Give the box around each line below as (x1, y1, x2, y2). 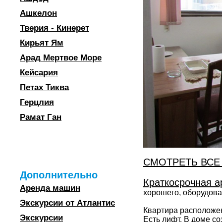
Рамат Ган (20, 112, 61, 122)
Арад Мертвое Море (20, 53, 102, 62)
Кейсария (20, 68, 58, 77)
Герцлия (20, 98, 54, 107)
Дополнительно (20, 169, 98, 180)
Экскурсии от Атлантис (20, 198, 115, 208)
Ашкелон (20, 8, 57, 18)
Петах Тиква (20, 83, 69, 92)
